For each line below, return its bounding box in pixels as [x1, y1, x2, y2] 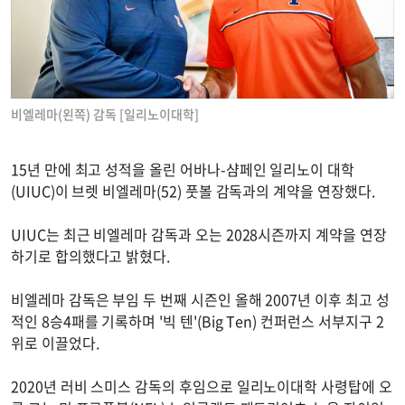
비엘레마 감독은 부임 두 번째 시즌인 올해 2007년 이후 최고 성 [11, 287, 390, 310]
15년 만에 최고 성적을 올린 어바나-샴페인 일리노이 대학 [11, 157, 354, 180]
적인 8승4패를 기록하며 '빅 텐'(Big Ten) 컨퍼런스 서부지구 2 [11, 309, 384, 332]
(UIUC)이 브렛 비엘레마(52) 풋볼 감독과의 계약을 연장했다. [11, 179, 382, 202]
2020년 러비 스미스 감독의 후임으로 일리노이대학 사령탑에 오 [11, 374, 392, 397]
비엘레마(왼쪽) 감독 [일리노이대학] [11, 104, 199, 123]
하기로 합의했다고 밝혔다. [11, 244, 177, 267]
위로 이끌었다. [11, 331, 107, 353]
